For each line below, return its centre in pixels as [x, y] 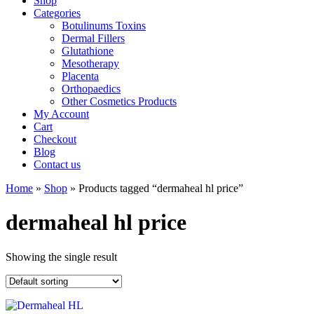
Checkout [55, 139]
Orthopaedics [91, 89]
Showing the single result [61, 257]
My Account [61, 114]
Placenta [80, 76]
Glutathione [88, 51]
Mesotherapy [90, 63]
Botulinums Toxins [104, 26]
